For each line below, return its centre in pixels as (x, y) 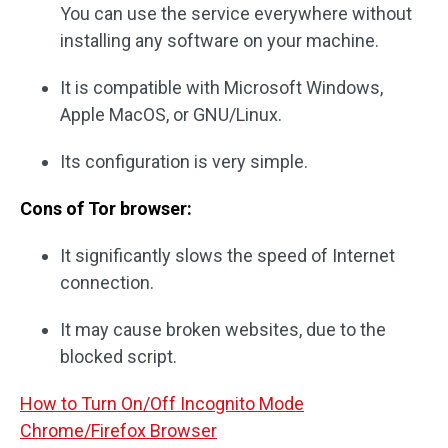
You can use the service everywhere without (236, 13)
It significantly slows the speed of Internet (227, 255)
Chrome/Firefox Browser (118, 430)
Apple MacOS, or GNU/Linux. (171, 114)
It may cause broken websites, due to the (223, 329)
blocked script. (118, 356)
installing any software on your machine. (219, 40)
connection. (107, 282)
